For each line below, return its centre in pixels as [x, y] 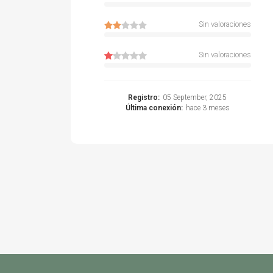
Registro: [144, 97]
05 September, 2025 [195, 97]
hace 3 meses [207, 108]
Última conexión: [154, 108]
